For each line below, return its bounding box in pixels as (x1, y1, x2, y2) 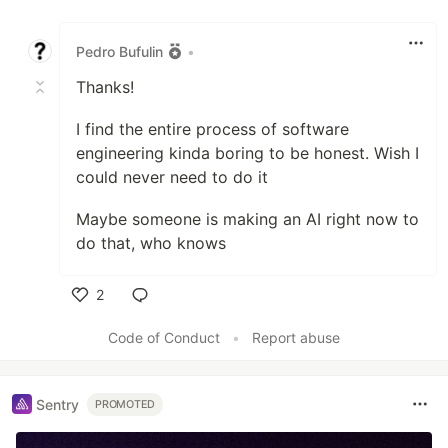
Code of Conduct (108, 329, 220, 346)
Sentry (36, 395, 79, 413)
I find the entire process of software (76, 119, 349, 139)
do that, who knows (76, 233, 226, 253)
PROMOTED (95, 397, 156, 411)
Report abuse (252, 329, 340, 346)
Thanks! (76, 77, 134, 97)
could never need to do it (76, 167, 268, 187)
